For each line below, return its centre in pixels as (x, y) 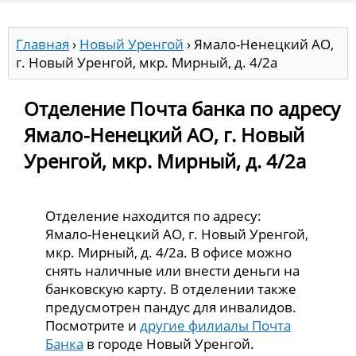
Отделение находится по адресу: (154, 215)
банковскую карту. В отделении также (171, 288)
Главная (43, 44)
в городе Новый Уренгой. (169, 343)
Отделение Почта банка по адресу (182, 108)
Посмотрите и (93, 325)
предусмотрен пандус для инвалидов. (171, 307)
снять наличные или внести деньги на (173, 270)
